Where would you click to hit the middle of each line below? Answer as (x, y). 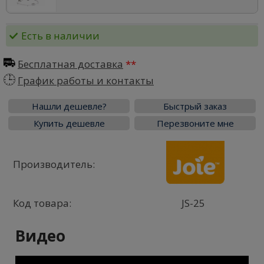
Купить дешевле (69, 123)
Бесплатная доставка (70, 64)
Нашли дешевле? (69, 106)
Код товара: (42, 203)
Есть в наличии (60, 36)
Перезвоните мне (195, 123)
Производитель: (54, 164)
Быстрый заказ (195, 106)
